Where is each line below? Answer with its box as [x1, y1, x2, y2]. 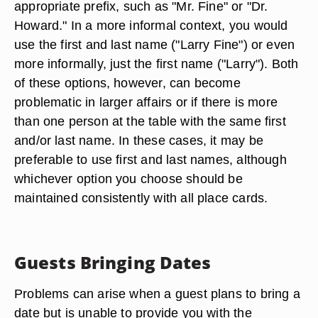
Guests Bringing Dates [14, 251, 212, 274]
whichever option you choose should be [14, 171, 243, 186]
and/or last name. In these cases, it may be [14, 133, 263, 148]
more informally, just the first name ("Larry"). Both [14, 56, 299, 71]
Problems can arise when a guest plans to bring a [14, 286, 300, 301]
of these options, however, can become [14, 75, 241, 90]
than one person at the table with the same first [14, 114, 286, 128]
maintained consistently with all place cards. [14, 190, 268, 205]
